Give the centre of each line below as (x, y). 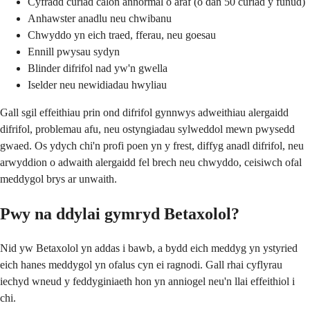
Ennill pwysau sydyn (74, 52)
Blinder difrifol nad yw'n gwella (98, 69)
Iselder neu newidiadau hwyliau (97, 85)
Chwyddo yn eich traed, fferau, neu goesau (122, 35)
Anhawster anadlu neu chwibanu (100, 19)
